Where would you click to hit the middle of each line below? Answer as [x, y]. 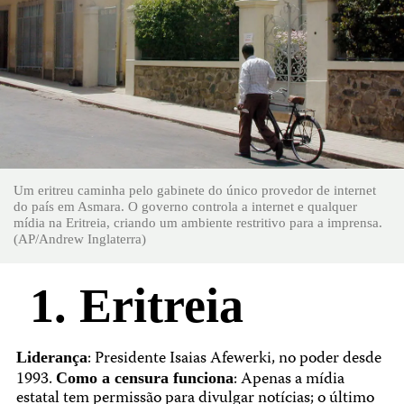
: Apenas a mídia [289, 381]
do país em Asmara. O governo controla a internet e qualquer [185, 207]
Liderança [51, 358]
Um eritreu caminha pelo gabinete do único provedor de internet [195, 190]
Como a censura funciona [144, 378]
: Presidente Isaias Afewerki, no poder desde [234, 360]
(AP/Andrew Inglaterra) [80, 239]
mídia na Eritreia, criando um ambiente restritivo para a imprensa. [198, 223]
